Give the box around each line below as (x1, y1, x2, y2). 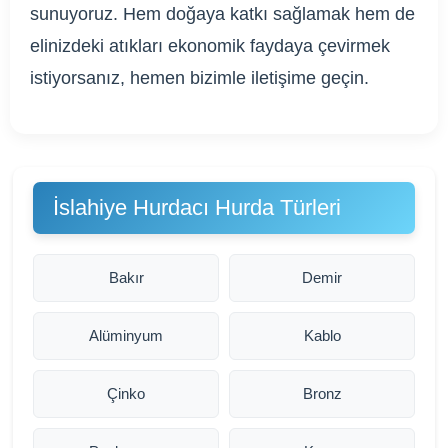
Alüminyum (89, 327, 163, 344)
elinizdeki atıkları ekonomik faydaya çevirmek (30, 36, 390, 56)
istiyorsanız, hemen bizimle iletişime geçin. (30, 68, 369, 88)
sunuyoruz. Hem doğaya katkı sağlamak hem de (30, 4, 415, 24)
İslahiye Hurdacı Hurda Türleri (53, 195, 341, 220)
